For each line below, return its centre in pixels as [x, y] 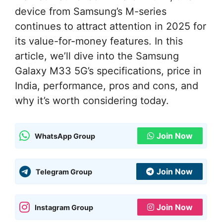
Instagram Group [64, 207]
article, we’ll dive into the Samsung [97, 56]
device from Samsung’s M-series [91, 12]
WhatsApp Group [65, 136]
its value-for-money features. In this [99, 41]
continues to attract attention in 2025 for [111, 27]
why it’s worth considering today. [92, 101]
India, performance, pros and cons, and [107, 86]
